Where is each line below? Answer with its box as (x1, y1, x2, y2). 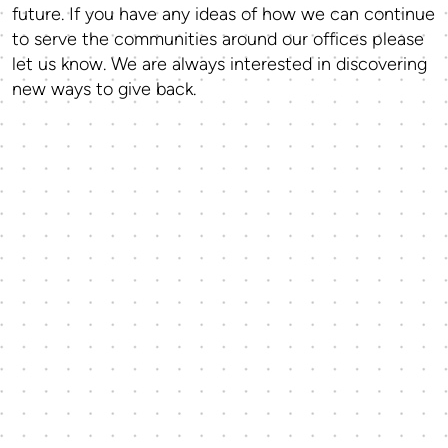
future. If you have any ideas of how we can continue (12, 3, 435, 25)
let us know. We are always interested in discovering (12, 53, 427, 75)
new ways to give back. (12, 78, 196, 100)
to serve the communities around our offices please (12, 28, 424, 50)
